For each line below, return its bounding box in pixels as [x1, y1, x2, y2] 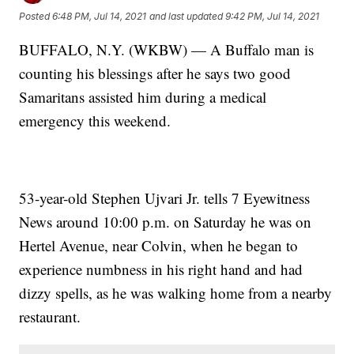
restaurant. [19, 306, 81, 326]
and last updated [149, 10, 224, 23]
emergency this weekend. [19, 110, 171, 130]
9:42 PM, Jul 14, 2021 [225, 10, 320, 23]
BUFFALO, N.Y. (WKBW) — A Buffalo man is [19, 39, 314, 59]
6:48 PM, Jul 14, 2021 [52, 10, 147, 23]
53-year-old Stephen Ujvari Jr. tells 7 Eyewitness [19, 187, 311, 208]
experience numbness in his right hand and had [19, 258, 303, 279]
